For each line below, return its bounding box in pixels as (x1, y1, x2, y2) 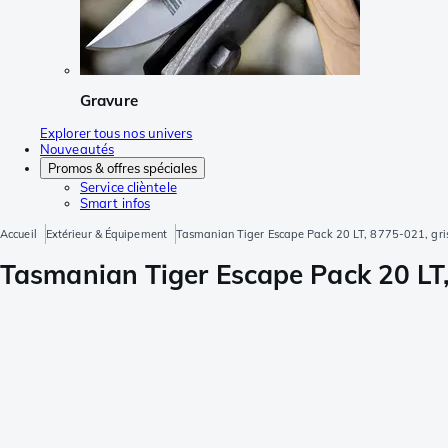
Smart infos (80, 194, 151, 211)
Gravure (80, 91, 138, 111)
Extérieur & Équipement (45, 226, 167, 241)
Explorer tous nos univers (40, 124, 193, 141)
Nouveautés (40, 140, 114, 157)
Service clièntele (80, 178, 177, 195)
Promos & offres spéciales (48, 159, 197, 176)
